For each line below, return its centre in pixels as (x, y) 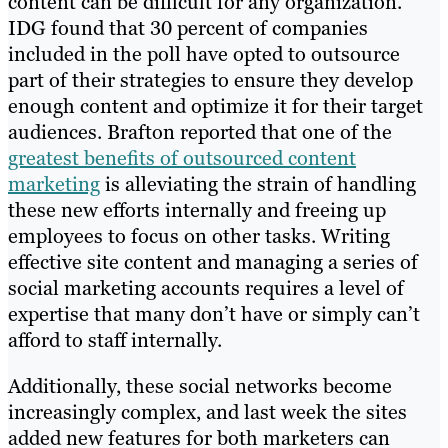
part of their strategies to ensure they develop (210, 80)
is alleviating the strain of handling (258, 184)
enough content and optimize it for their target (215, 106)
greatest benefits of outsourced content (182, 158)
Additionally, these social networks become (200, 386)
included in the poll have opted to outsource (204, 54)
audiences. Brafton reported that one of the (200, 132)
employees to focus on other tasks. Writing (199, 236)
